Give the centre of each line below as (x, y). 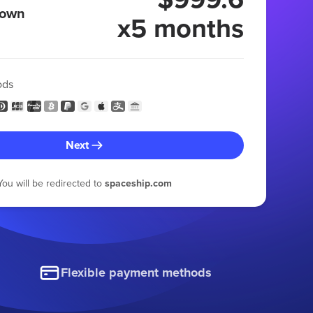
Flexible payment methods (137, 273)
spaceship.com (138, 183)
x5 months (180, 27)
